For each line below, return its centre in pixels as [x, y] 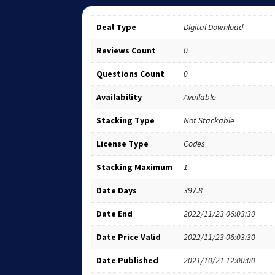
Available [200, 97]
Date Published [128, 260]
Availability [119, 97]
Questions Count [131, 73]
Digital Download [214, 27]
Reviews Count [126, 50]
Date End [115, 213]
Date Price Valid [129, 237]
